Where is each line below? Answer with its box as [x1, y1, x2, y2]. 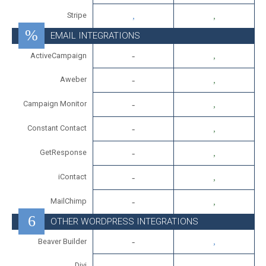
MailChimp [50, 197, 87, 205]
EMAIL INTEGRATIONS [50, 30, 140, 41]
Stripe [67, 11, 87, 20]
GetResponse [40, 148, 87, 157]
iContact [58, 172, 87, 181]
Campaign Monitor [23, 99, 87, 108]
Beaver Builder [38, 237, 87, 246]
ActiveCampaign [30, 51, 87, 60]
